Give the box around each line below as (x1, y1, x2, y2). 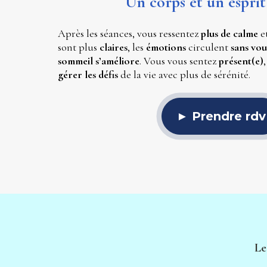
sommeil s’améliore (57, 54, 139, 68)
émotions (145, 41, 188, 54)
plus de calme (200, 27, 258, 41)
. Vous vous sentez (139, 54, 219, 68)
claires (99, 41, 128, 54)
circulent (188, 41, 231, 54)
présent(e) (218, 54, 263, 68)
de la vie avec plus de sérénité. (117, 68, 250, 82)
